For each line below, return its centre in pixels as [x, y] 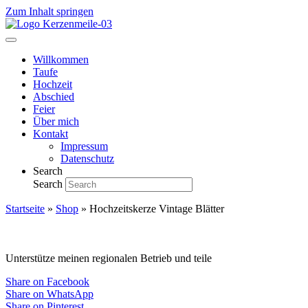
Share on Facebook [47, 281]
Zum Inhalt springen [49, 11]
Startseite [25, 209]
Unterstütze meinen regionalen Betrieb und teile [109, 258]
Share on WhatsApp [49, 294]
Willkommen [61, 59]
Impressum [84, 146]
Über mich [56, 121]
